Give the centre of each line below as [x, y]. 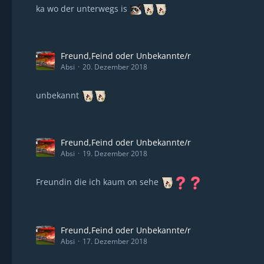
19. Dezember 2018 [115, 153]
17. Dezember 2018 [115, 241]
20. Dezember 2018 [115, 67]
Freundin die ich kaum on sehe [98, 181]
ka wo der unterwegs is [83, 9]
